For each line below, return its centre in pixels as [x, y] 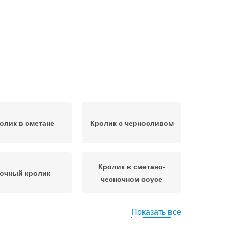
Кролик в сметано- [132, 166]
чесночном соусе [132, 179]
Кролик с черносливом [132, 123]
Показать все [156, 211]
